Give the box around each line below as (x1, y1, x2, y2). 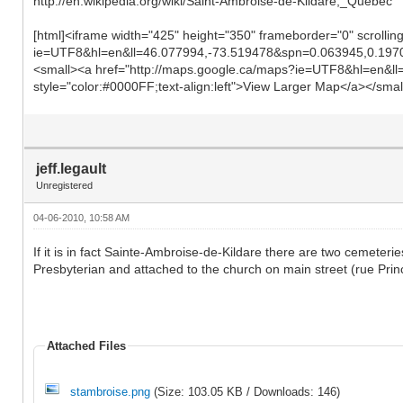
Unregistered (36, 179, 93, 191)
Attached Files (47, 338, 126, 353)
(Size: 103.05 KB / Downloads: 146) (150, 384, 340, 399)
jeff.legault (36, 160, 106, 176)
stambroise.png (70, 384, 150, 399)
